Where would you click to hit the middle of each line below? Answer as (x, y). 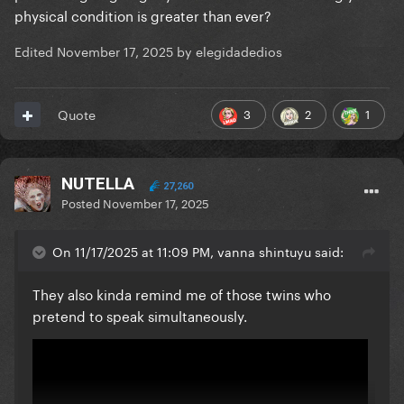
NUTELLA (98, 184)
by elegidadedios (228, 51)
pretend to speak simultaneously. (140, 315)
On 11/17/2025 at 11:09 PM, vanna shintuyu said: (198, 251)
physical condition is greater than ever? (143, 15)
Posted (82, 202)
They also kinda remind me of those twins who (182, 294)
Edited (36, 51)
